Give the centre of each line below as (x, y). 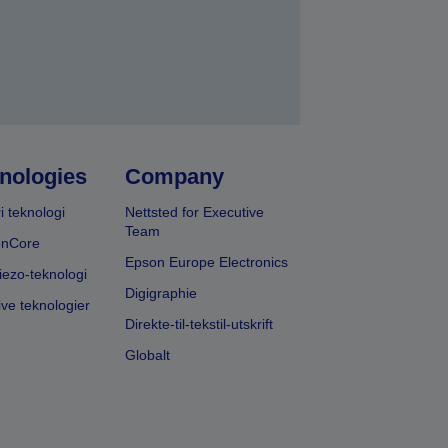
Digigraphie (161, 293)
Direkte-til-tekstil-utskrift (199, 324)
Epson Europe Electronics (207, 262)
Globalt (148, 355)
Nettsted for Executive (195, 212)
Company (175, 177)
